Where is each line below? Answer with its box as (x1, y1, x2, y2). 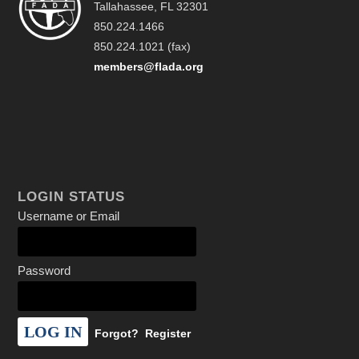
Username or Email (18, 209, 120, 223)
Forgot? (95, 327, 139, 340)
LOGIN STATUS (18, 189, 126, 204)
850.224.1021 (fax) (94, 40, 192, 53)
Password (18, 264, 71, 277)
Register (145, 327, 192, 340)
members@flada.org (94, 60, 204, 73)
